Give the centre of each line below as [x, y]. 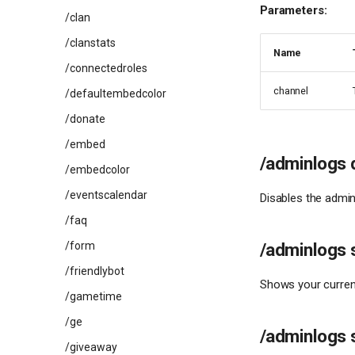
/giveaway [91, 347]
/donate [85, 119]
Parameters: [294, 10]
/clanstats [90, 43]
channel [291, 90]
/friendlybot [95, 271]
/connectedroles [106, 68]
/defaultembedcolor [116, 94]
